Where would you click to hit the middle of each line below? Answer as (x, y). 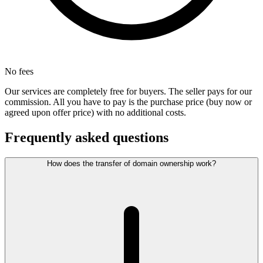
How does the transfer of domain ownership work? (131, 164)
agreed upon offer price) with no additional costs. (95, 113)
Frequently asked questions (87, 138)
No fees (19, 72)
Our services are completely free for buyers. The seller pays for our (128, 92)
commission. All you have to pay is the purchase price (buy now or (128, 102)
